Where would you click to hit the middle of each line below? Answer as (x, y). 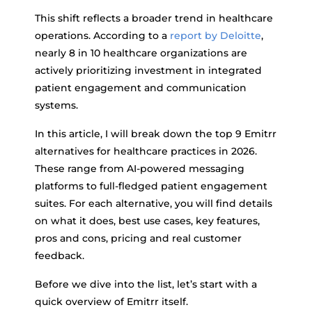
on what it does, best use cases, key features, (147, 221)
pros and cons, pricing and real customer (138, 238)
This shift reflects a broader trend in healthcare (154, 18)
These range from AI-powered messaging (140, 169)
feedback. (60, 256)
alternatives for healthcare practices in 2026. (146, 151)
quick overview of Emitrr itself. (111, 302)
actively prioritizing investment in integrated (148, 70)
